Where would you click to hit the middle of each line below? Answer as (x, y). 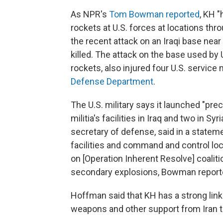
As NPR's (90, 14)
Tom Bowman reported (154, 14)
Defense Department (112, 81)
